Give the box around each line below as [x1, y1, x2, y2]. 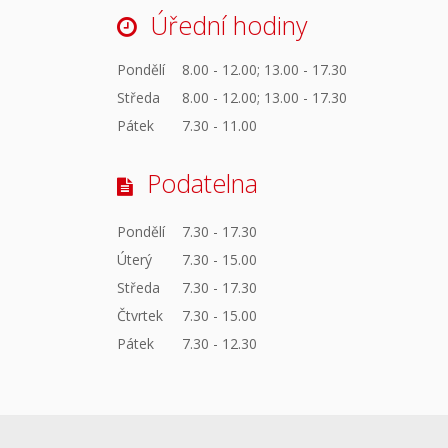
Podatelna [147, 166, 258, 201]
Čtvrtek [117, 305, 163, 325]
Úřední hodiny [150, 7, 307, 42]
